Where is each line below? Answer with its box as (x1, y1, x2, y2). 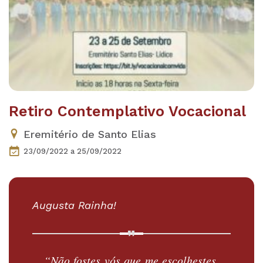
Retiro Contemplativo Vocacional (9, 103, 246, 120)
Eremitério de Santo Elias (23, 128, 156, 141)
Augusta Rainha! (32, 199, 116, 211)
